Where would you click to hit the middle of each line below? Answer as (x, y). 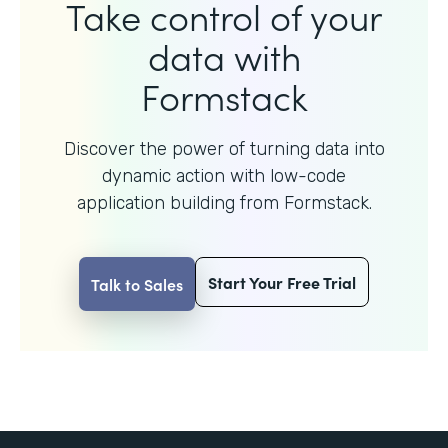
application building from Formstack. (224, 202)
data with (224, 55)
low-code (308, 175)
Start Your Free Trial (282, 281)
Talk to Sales (137, 283)
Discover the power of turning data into (224, 148)
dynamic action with (186, 175)
